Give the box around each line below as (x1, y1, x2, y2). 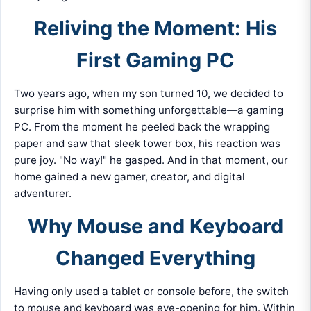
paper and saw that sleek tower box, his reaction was (14, 137, 281, 151)
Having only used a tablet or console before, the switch (14, 285, 289, 299)
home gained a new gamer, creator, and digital (14, 170, 246, 184)
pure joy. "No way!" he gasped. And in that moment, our (14, 153, 289, 167)
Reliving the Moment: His (34, 16, 277, 41)
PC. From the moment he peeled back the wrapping (14, 120, 271, 134)
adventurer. (14, 187, 72, 201)
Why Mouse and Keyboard (28, 214, 283, 239)
